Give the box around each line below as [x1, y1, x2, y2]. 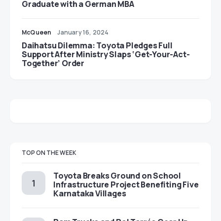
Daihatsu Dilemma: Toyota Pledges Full [22, 40, 173, 51]
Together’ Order [22, 58, 84, 69]
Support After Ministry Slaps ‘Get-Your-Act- [22, 49, 190, 60]
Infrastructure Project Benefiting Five [53, 179, 199, 190]
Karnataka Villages [53, 188, 126, 199]
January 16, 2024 [57, 28, 109, 37]
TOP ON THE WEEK [22, 148, 76, 157]
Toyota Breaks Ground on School [53, 170, 181, 181]
